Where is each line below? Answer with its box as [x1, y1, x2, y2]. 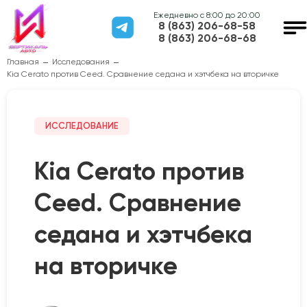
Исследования [52, 57, 110, 66]
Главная [7, 57, 39, 66]
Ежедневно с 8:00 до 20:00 [153, 10, 261, 20]
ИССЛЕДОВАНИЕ [45, 121, 119, 131]
